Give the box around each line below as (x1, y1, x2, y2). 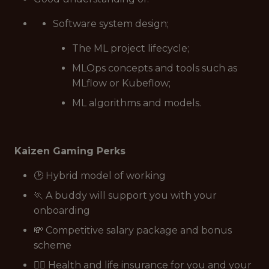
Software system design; (53, 18, 169, 29)
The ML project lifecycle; (72, 43, 189, 54)
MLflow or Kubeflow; (72, 77, 171, 89)
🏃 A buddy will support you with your (34, 190, 217, 201)
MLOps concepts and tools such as (72, 62, 237, 74)
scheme (34, 240, 71, 251)
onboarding (34, 205, 90, 216)
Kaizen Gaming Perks (14, 145, 125, 157)
